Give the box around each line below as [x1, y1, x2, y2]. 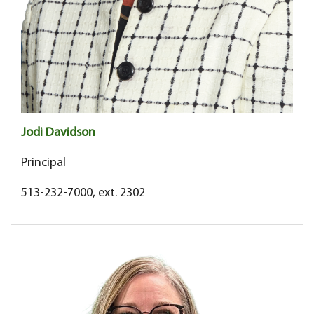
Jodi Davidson [21, 126, 95, 140]
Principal [21, 156, 66, 170]
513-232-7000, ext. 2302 [21, 186, 145, 200]
